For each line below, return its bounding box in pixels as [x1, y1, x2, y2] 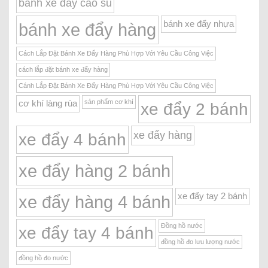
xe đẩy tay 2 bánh [178, 191, 247, 202]
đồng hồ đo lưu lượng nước [161, 238, 240, 246]
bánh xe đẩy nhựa [163, 19, 234, 29]
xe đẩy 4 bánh [19, 130, 126, 150]
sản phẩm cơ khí [84, 98, 133, 106]
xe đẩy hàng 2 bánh [19, 161, 170, 181]
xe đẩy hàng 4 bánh [19, 193, 170, 212]
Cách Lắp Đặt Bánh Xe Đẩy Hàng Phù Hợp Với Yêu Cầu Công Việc [19, 50, 214, 57]
